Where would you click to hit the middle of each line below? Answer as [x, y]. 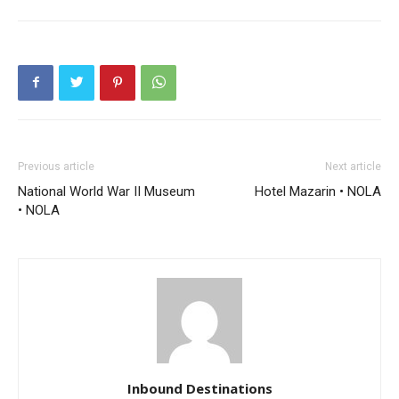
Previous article [56, 166]
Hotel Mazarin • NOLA [318, 191]
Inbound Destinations [199, 388]
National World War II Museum [106, 191]
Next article [353, 166]
